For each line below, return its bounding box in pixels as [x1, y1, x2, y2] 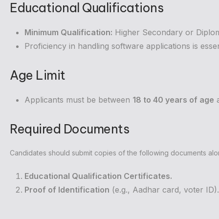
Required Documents [10, 121, 129, 137]
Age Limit [10, 67, 66, 84]
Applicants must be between [24, 95, 132, 105]
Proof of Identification [24, 185, 109, 195]
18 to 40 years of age [132, 95, 214, 105]
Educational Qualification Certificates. [24, 171, 172, 181]
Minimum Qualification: [24, 27, 112, 38]
